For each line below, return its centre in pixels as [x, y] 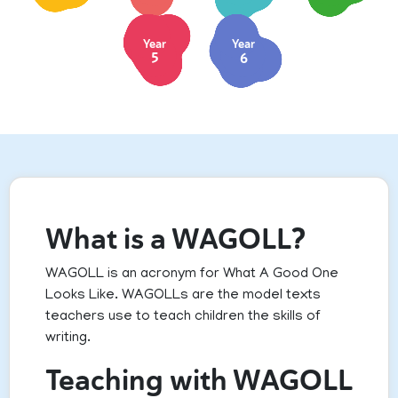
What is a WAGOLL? [175, 239]
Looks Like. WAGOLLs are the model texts [183, 296]
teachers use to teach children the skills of [183, 318]
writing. [68, 339]
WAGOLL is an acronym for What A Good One [192, 275]
